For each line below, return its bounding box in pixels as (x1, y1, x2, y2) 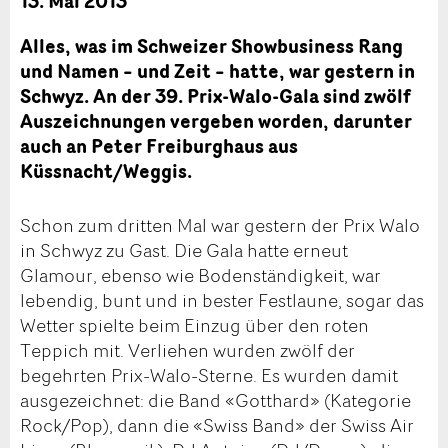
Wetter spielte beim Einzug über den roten (20, 311, 369, 338)
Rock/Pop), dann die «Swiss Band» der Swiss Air (20, 411, 414, 438)
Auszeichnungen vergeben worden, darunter (20, 107, 412, 136)
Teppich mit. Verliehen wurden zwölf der (20, 336, 355, 363)
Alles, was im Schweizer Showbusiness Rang (20, 32, 403, 61)
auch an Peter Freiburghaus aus (20, 132, 298, 161)
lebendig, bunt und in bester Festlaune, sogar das (20, 286, 424, 313)
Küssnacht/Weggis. (20, 157, 192, 186)
